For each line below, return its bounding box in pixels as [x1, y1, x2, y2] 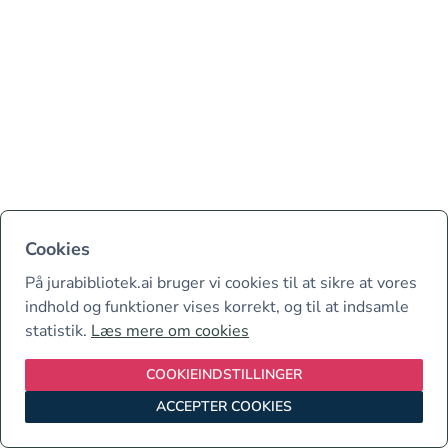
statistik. [25, 320, 91, 342]
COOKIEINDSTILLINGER [146, 365, 302, 384]
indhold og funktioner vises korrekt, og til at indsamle [25, 296, 409, 318]
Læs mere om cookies [91, 320, 249, 342]
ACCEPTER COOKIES [156, 397, 292, 416]
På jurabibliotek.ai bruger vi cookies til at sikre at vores [25, 272, 417, 294]
